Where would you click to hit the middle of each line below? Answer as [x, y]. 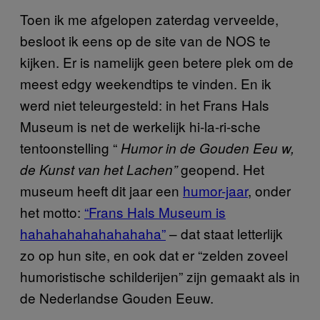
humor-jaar [215, 190]
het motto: [52, 211]
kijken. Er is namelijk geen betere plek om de [157, 61]
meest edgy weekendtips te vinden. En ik [146, 83]
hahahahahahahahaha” [93, 233]
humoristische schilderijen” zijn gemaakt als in [160, 276]
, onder [269, 190]
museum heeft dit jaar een [101, 190]
